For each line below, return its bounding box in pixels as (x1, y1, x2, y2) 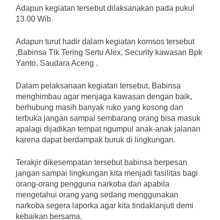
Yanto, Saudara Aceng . (16, 58, 98, 67)
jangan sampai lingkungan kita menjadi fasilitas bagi (16, 168, 198, 177)
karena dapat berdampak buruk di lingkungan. (16, 135, 175, 144)
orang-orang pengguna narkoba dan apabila (16, 179, 169, 188)
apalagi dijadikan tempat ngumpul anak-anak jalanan (16, 124, 200, 133)
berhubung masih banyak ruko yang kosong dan (16, 103, 183, 111)
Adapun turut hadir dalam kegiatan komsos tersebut (16, 37, 194, 46)
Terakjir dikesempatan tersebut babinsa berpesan (16, 158, 187, 166)
